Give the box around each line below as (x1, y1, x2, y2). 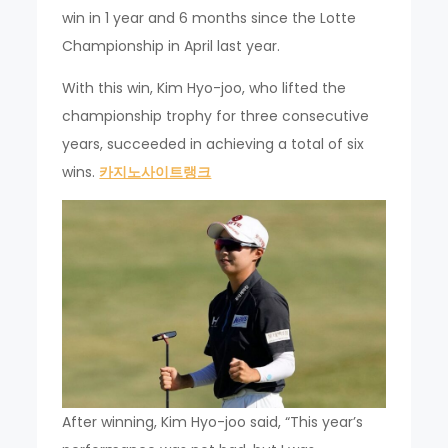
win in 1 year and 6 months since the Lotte (62, 8, 357, 29)
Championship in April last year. (62, 36, 281, 57)
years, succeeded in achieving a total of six (62, 134, 365, 155)
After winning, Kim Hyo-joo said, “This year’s (62, 412, 364, 433)
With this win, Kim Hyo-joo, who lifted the (62, 78, 347, 99)
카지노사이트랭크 (99, 162, 212, 183)
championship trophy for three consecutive (62, 106, 370, 127)
